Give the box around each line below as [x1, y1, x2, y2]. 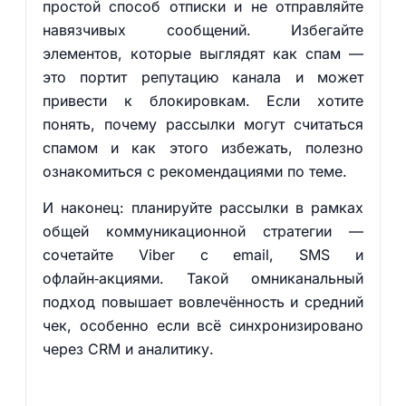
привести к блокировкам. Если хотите [42, 92, 364, 110]
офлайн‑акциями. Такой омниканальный [42, 269, 364, 287]
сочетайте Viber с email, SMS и [42, 246, 364, 264]
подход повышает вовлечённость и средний [42, 293, 364, 311]
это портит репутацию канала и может [42, 68, 364, 86]
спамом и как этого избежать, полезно [42, 139, 364, 157]
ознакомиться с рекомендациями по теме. [42, 162, 347, 180]
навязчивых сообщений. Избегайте [42, 21, 364, 39]
